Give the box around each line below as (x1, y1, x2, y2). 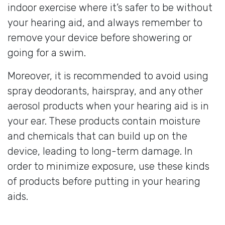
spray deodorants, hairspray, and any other (8, 84, 203, 97)
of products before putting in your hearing (8, 175, 200, 187)
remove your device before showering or (8, 31, 192, 44)
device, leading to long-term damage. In (8, 145, 193, 157)
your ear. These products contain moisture (8, 115, 200, 127)
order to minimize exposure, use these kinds (8, 160, 209, 172)
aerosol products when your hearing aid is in (8, 99, 209, 112)
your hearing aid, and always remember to (8, 16, 202, 29)
